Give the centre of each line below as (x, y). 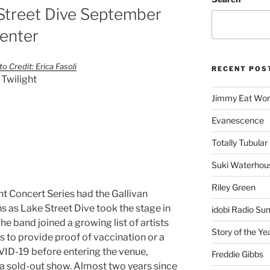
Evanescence (237, 120)
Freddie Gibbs (237, 254)
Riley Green (233, 187)
